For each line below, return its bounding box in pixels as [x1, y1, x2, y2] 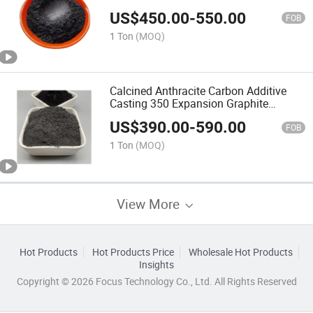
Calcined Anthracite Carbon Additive [110, 82, 287, 99]
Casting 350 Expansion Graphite [110, 95, 269, 111]
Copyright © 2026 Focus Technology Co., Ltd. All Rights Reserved [16, 275, 297, 288]
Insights [139, 258, 174, 271]
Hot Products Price [92, 245, 174, 259]
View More [117, 194, 183, 212]
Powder [110, 108, 147, 124]
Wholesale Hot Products [188, 245, 293, 259]
